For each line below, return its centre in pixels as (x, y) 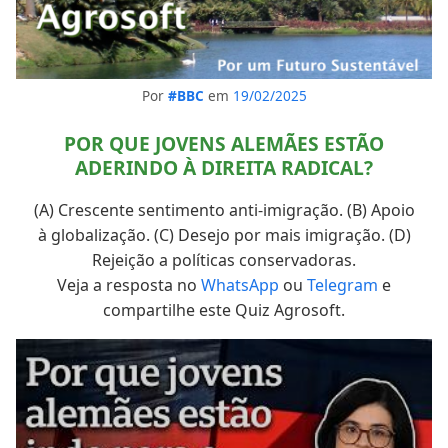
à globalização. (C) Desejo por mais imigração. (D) (224, 234)
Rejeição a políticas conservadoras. (224, 259)
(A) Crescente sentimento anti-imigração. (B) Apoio (224, 209)
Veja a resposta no (129, 284)
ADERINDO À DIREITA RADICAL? (224, 167)
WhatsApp (240, 284)
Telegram (342, 284)
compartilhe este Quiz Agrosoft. (224, 309)
